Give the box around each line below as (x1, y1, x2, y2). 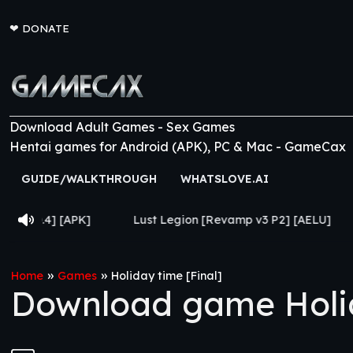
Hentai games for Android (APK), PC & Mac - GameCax (9, 139, 346, 154)
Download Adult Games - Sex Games (9, 119, 235, 135)
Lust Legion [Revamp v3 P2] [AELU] (36, 213, 235, 227)
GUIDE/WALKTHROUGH (21, 172, 157, 186)
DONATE (22, 21, 69, 35)
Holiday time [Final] (111, 269, 222, 283)
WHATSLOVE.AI (180, 172, 269, 186)
